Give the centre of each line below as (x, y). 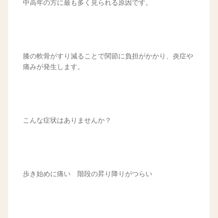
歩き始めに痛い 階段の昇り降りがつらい (87, 174)
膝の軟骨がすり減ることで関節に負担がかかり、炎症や (108, 56)
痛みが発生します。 (53, 67)
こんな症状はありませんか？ (67, 121)
